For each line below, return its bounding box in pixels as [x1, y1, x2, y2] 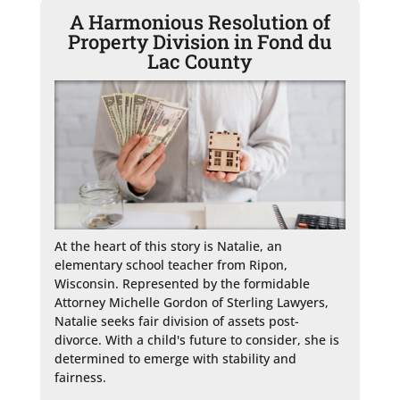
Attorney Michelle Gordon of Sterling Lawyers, [54, 293, 329, 311]
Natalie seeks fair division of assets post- [54, 312, 299, 329]
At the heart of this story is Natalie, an [54, 237, 282, 254]
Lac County [147, 47, 253, 74]
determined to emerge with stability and [54, 349, 296, 367]
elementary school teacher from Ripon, [54, 255, 287, 273]
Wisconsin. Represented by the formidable [54, 274, 310, 292]
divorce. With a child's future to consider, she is [54, 330, 339, 348]
